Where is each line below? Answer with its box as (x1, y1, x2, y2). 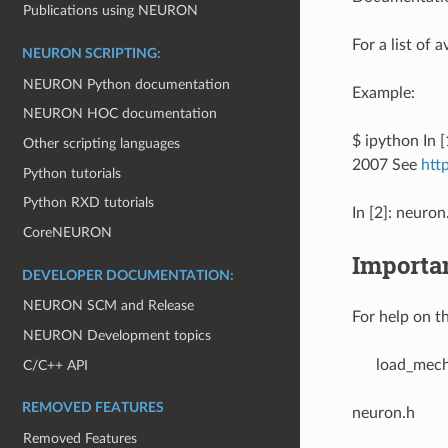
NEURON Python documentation (23, 76, 231, 92)
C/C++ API (23, 357, 89, 373)
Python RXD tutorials (23, 195, 155, 211)
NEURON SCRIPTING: (22, 46, 161, 61)
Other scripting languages (23, 135, 181, 151)
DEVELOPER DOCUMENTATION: (22, 268, 234, 283)
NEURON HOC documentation (23, 106, 218, 122)
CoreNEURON (23, 224, 113, 240)
